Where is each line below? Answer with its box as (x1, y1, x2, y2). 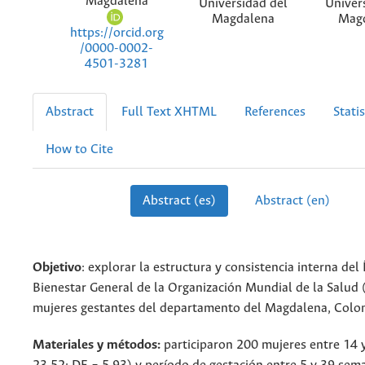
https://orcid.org (69, 25, 164, 40)
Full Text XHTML (121, 105, 217, 120)
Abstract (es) (143, 194, 216, 209)
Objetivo (33, 261, 81, 275)
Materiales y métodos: (33, 338, 161, 353)
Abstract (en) (254, 194, 330, 209)
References (244, 105, 306, 120)
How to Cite (46, 143, 113, 157)
